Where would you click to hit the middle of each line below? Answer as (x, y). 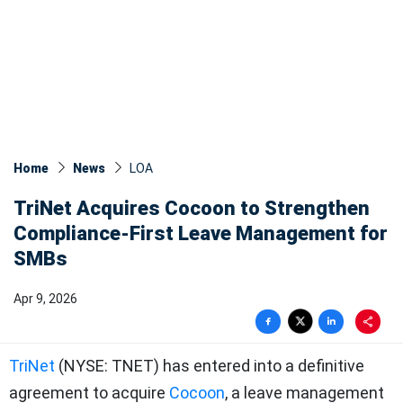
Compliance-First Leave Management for (201, 234)
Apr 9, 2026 (45, 299)
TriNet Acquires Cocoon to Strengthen (192, 209)
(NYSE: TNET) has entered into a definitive (210, 366)
